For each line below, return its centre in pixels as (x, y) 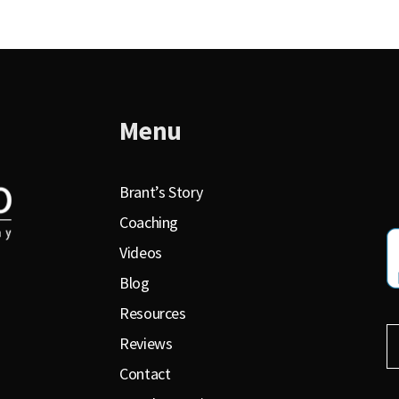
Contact (145, 374)
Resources (153, 313)
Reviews (146, 344)
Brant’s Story (161, 192)
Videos (141, 253)
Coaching (149, 223)
